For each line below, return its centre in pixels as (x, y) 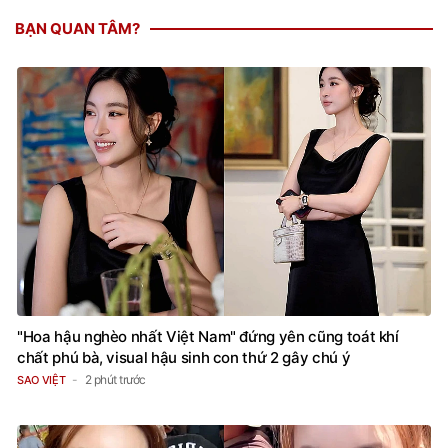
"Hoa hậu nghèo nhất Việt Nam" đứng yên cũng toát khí (208, 336)
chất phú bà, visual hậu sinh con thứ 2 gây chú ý (184, 357)
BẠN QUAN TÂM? (77, 29)
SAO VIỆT (41, 379)
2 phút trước (115, 379)
